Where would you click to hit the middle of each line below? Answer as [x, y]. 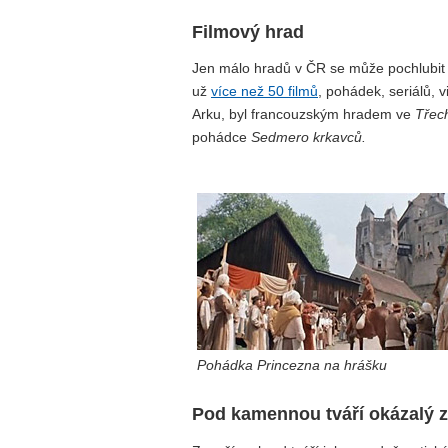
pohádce [221, 137]
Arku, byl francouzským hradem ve [303, 114]
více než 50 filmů [264, 91]
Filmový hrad [248, 32]
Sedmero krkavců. [308, 137]
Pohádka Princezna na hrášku [292, 364]
